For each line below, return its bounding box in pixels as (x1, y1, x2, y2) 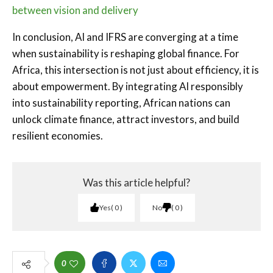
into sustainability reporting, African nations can (12, 96, 230, 109)
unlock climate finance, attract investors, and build (12, 112, 239, 126)
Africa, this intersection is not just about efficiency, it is (12, 63, 259, 76)
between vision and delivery (12, 3, 138, 16)
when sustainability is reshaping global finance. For (12, 46, 239, 60)
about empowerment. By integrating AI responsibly (12, 79, 243, 93)
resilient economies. (12, 129, 103, 142)
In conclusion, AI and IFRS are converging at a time (12, 30, 238, 43)
